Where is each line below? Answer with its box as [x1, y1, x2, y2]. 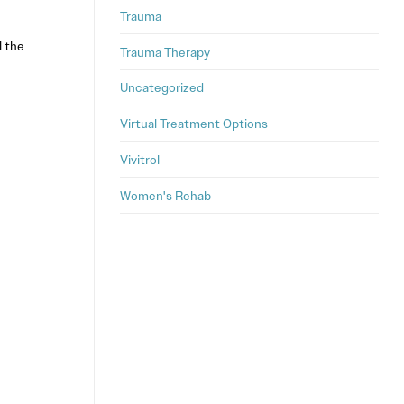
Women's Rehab [120, 187, 211, 204]
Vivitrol [120, 151, 160, 168]
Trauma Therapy [120, 43, 210, 60]
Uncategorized [120, 79, 204, 96]
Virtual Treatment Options [120, 115, 268, 133]
